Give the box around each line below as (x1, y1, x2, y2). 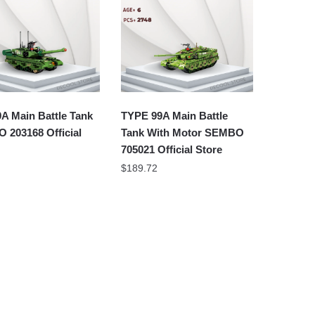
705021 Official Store (121, 143, 223, 156)
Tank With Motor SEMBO (121, 127, 245, 139)
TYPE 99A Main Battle (121, 110, 229, 122)
